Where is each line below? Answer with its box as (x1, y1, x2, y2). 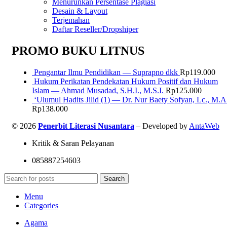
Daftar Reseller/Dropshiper (52, 24, 138, 33)
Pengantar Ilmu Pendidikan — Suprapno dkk (34, 67, 180, 77)
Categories (24, 201, 58, 210)
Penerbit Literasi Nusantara (38, 121, 134, 130)
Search (104, 174, 125, 182)
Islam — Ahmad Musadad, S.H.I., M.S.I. (32, 86, 166, 95)
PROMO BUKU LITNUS (12, 44, 144, 57)
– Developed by (134, 121, 189, 130)
